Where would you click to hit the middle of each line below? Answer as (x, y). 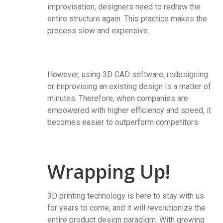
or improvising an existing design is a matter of (129, 87)
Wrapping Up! (109, 171)
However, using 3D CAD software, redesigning (128, 75)
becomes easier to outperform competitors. (123, 122)
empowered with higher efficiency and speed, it (129, 111)
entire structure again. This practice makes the (127, 19)
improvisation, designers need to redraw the (124, 7)
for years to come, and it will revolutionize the (126, 208)
